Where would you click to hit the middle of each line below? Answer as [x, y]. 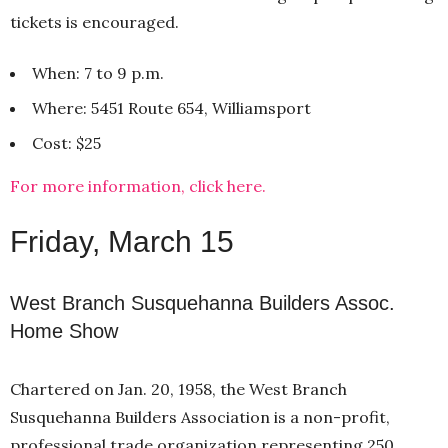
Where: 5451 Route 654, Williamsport [171, 107]
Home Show [64, 330]
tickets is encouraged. [94, 21]
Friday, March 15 [122, 241]
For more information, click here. [138, 185]
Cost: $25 [66, 142]
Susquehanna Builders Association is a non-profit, [200, 416]
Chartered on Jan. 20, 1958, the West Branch [178, 388]
